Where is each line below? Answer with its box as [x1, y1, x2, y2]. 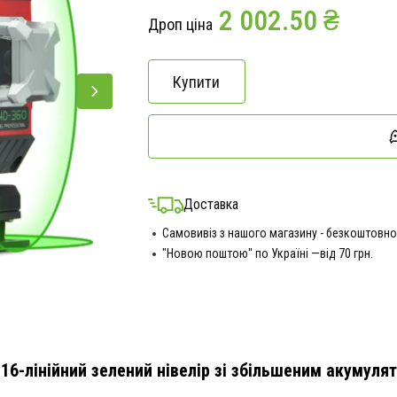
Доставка [183, 196, 238, 213]
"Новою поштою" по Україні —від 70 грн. [161, 246, 373, 261]
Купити [173, 72, 220, 91]
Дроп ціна [147, 15, 213, 34]
